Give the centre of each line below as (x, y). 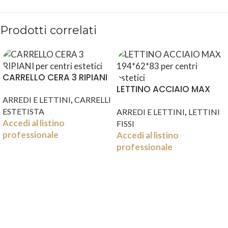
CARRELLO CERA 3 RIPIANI (55, 78)
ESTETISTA (23, 111)
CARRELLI (93, 100)
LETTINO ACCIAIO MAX (163, 89)
